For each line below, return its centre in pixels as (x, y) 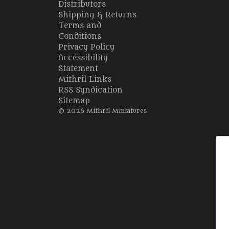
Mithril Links (85, 80)
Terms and (80, 26)
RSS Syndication (90, 90)
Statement (78, 69)
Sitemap (74, 101)
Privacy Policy (86, 48)
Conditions (80, 37)
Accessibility (83, 58)
